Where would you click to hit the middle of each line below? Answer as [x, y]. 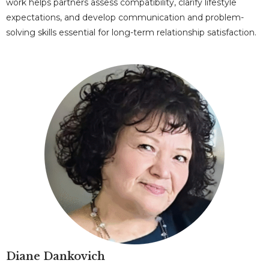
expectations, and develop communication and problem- [125, 17]
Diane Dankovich [56, 256]
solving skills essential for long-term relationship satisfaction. [131, 32]
